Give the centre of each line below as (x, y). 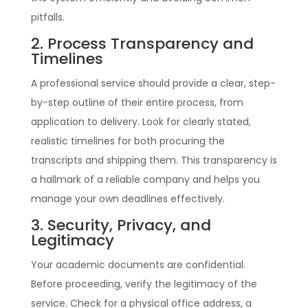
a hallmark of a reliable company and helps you (145, 179)
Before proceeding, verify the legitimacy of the (144, 284)
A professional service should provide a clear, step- (153, 83)
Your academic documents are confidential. (138, 264)
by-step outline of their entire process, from (137, 102)
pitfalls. (47, 17)
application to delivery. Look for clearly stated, (141, 121)
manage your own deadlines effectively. (128, 198)
